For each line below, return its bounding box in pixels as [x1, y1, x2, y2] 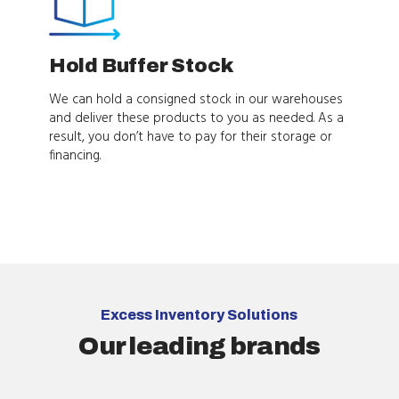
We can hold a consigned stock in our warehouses [48, 88, 343, 110]
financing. [48, 144, 101, 167]
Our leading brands [78, 331, 321, 360]
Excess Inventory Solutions [101, 306, 298, 322]
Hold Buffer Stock [48, 54, 233, 77]
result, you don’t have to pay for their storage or [48, 126, 332, 148]
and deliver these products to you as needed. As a [48, 107, 344, 129]
